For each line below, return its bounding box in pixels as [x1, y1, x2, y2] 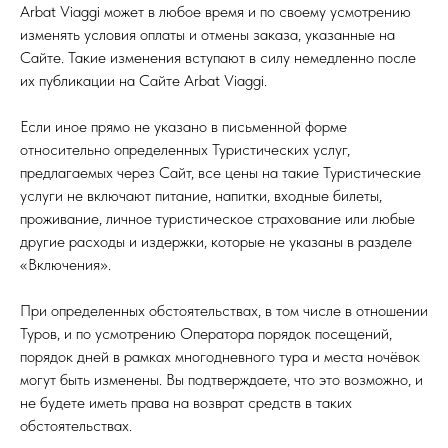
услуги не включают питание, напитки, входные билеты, [20, 186, 382, 205]
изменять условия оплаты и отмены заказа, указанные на [20, 25, 395, 44]
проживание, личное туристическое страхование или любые [20, 209, 415, 228]
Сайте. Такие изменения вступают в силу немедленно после [20, 48, 416, 67]
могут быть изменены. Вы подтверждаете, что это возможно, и [20, 370, 423, 389]
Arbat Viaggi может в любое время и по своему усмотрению [20, 2, 411, 21]
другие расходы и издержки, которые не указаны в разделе [20, 232, 412, 251]
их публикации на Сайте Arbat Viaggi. [20, 71, 267, 90]
